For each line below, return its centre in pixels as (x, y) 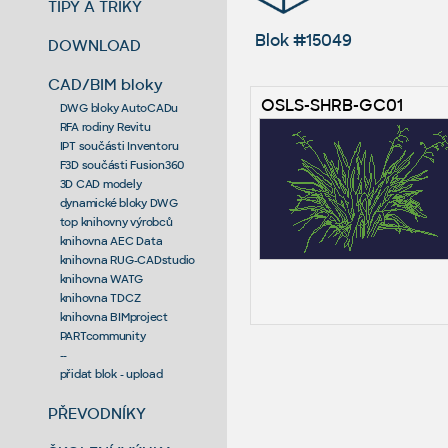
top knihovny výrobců (116, 221)
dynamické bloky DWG (118, 202)
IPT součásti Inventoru (119, 145)
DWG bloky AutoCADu (119, 107)
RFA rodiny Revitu (105, 126)
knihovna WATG (101, 278)
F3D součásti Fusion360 (122, 164)
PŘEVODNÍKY (97, 413)
